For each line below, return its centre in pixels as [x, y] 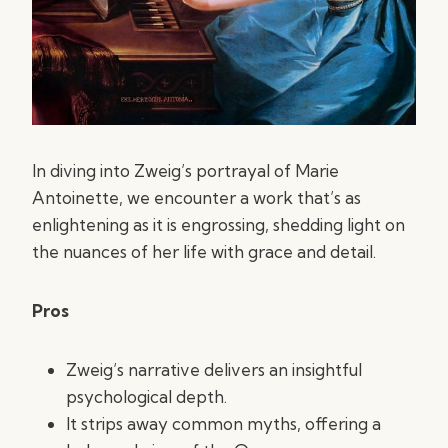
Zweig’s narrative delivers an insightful [214, 369]
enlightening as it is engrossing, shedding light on [218, 224]
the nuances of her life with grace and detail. [204, 251]
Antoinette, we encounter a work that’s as [196, 197]
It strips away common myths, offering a [223, 423]
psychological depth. [146, 396]
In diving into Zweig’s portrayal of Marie [185, 170]
